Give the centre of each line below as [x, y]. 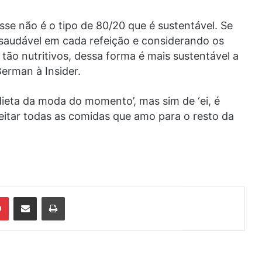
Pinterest [25, 196]
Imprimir [79, 196]
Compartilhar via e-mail [43, 196]
